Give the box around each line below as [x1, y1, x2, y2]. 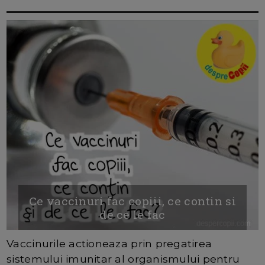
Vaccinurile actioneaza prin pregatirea [7, 237, 212, 250]
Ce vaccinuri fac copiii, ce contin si [29, 193, 236, 209]
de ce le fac [99, 207, 166, 222]
